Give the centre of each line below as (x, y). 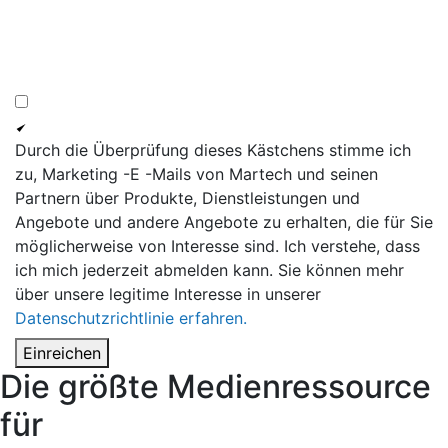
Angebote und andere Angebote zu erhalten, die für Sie (224, 222)
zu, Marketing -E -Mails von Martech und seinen (196, 174)
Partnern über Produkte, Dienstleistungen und (187, 198)
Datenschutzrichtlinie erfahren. (131, 318)
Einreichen (62, 353)
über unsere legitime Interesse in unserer (168, 294)
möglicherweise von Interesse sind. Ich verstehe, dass (217, 246)
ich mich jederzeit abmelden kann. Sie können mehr (209, 270)
